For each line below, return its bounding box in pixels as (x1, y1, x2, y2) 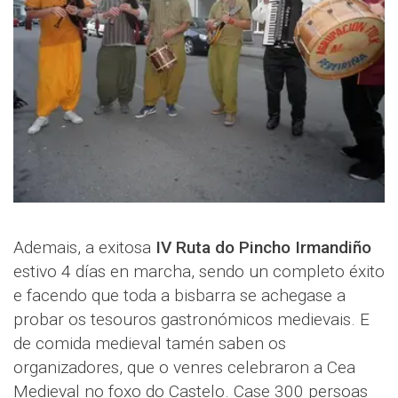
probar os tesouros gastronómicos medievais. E (13, 309, 370, 330)
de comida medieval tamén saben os (13, 333, 286, 354)
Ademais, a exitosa (13, 237, 151, 259)
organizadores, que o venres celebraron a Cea (13, 357, 355, 378)
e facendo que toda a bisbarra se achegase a (13, 285, 346, 306)
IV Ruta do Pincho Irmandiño (151, 237, 371, 259)
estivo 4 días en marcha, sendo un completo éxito (13, 261, 385, 283)
